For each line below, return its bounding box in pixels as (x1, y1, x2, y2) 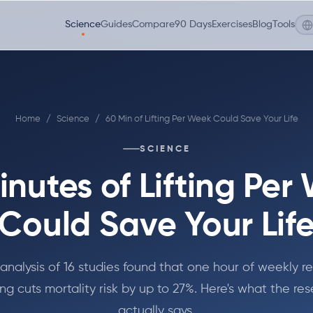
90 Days (175, 20, 212, 29)
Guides (101, 20, 132, 29)
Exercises (212, 20, 252, 29)
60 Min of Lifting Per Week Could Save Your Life (105, 115, 298, 124)
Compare (132, 20, 175, 29)
